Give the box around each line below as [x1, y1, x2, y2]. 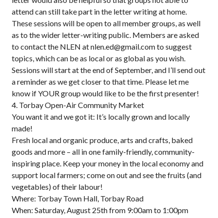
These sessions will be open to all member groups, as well [12, 18, 200, 28]
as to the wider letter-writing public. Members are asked [12, 30, 199, 39]
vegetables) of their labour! [12, 182, 103, 191]
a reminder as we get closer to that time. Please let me [12, 77, 189, 86]
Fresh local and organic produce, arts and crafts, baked [12, 135, 193, 145]
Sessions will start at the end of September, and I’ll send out [12, 65, 205, 74]
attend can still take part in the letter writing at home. [12, 7, 187, 16]
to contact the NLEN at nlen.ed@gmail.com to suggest [12, 42, 192, 51]
